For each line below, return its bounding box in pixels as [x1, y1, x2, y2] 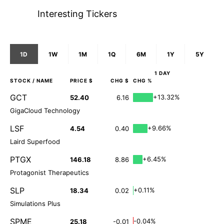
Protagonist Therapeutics [10, 168, 89, 177]
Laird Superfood [10, 137, 60, 146]
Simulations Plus [10, 199, 60, 208]
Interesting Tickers [37, 8, 117, 19]
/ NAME [31, 77, 53, 84]
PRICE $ [70, 77, 93, 84]
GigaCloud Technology [10, 106, 80, 115]
